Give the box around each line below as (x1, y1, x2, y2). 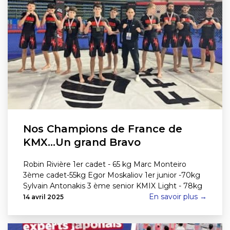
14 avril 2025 (23, 193, 64, 201)
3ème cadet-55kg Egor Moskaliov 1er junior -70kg (23, 170, 200, 180)
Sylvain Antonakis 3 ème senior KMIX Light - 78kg (23, 181, 202, 190)
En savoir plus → (149, 192, 207, 201)
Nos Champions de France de (23, 123, 182, 135)
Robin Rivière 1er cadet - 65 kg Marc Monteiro (23, 160, 186, 169)
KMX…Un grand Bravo (23, 136, 141, 148)
